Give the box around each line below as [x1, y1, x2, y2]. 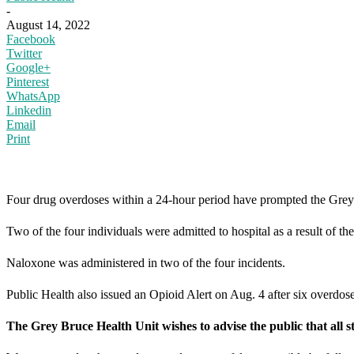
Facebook [6, 32, 55, 46]
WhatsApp [6, 88, 60, 103]
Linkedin [6, 103, 51, 117]
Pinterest [6, 74, 49, 88]
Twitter [6, 46, 42, 60]
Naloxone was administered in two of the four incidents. [6, 255, 285, 269]
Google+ [6, 60, 51, 74]
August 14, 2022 [6, 17, 90, 32]
